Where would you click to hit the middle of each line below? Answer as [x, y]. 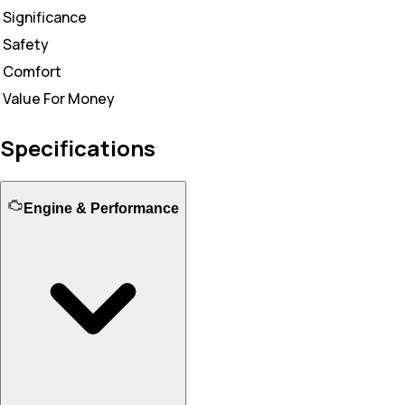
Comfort [32, 71]
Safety [26, 44]
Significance [45, 17]
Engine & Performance [101, 209]
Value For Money [59, 98]
